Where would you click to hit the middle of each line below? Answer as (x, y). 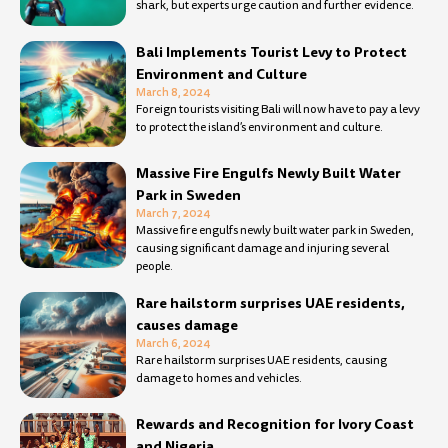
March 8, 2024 (173, 91)
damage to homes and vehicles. (219, 378)
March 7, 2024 (173, 212)
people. (155, 266)
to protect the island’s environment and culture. (260, 127)
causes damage (187, 324)
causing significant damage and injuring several (263, 248)
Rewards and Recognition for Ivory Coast (275, 423)
